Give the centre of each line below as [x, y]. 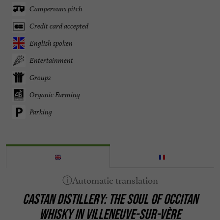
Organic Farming [55, 95]
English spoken [51, 43]
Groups [40, 78]
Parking [41, 112]
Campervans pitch [56, 9]
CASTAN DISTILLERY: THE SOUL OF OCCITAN [110, 199]
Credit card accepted [59, 26]
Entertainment [51, 60]
